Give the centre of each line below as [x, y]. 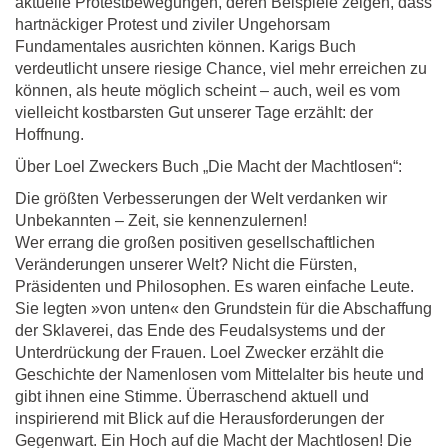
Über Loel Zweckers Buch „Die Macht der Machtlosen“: [208, 167]
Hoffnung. [49, 135]
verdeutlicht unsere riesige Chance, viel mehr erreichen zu [221, 69]
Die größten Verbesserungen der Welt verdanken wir [201, 199]
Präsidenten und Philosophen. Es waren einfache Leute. [214, 287]
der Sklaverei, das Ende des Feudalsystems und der [200, 331]
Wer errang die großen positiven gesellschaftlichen [195, 243]
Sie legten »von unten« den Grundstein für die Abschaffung [223, 309]
